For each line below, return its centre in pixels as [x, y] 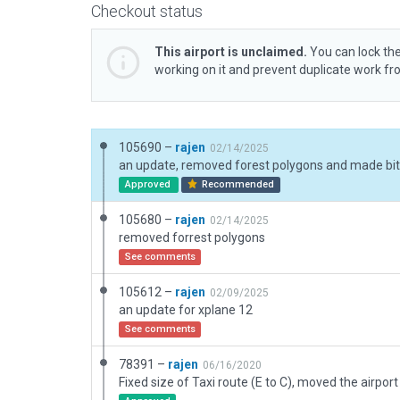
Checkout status [147, 11]
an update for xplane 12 [186, 310]
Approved [149, 184]
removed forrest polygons [192, 237]
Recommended [237, 184]
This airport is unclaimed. [231, 52]
